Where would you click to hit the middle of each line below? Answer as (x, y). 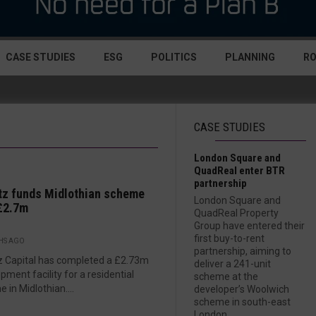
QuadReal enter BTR (239, 171)
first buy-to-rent (229, 238)
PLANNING (250, 57)
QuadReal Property (236, 213)
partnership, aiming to (243, 251)
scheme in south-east (242, 302)
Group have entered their (249, 226)
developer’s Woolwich (242, 289)
